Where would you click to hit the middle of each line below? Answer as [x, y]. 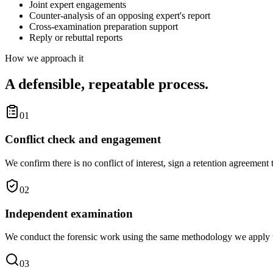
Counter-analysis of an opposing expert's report [120, 15]
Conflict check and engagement [83, 140]
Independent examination [69, 213]
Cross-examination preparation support [104, 26]
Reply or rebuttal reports [76, 37]
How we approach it [44, 58]
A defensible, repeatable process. [107, 84]
